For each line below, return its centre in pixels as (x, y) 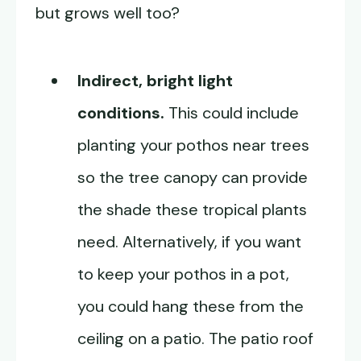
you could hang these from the (191, 307)
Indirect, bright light (155, 81)
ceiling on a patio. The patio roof (195, 339)
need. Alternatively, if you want (189, 242)
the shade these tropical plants (192, 210)
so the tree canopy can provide (193, 178)
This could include (232, 113)
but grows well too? (108, 13)
